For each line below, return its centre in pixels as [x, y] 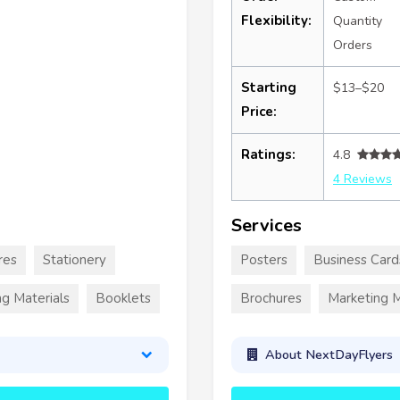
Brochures [271, 298]
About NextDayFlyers [329, 355]
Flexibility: [276, 20]
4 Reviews [362, 179]
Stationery [75, 259]
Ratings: [268, 154]
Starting [269, 87]
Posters [264, 259]
